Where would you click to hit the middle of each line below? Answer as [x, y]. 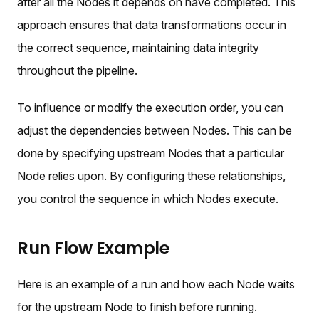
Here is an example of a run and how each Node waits [156, 284]
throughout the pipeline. [77, 70]
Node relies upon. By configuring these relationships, [151, 176]
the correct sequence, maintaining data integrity [138, 47]
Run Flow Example [93, 248]
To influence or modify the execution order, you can [150, 107]
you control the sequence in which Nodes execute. [148, 198]
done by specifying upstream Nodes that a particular [151, 153]
